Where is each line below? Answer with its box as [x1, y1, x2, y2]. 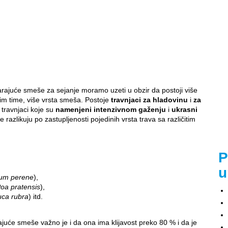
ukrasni [172, 105, 197, 114]
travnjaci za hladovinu [111, 96, 188, 104]
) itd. [28, 192, 43, 201]
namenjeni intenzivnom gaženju [55, 105, 166, 114]
